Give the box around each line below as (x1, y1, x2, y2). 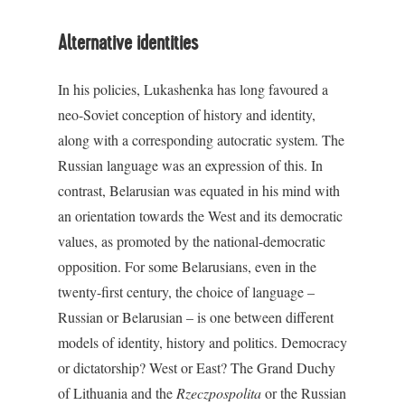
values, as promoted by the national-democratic (58, 231, 325, 250)
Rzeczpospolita (176, 383, 261, 402)
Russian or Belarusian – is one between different (58, 307, 334, 326)
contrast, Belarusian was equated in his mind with (58, 181, 340, 200)
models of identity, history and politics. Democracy (58, 333, 347, 352)
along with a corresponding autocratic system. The (58, 130, 344, 149)
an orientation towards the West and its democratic (58, 206, 343, 225)
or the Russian (261, 383, 346, 402)
